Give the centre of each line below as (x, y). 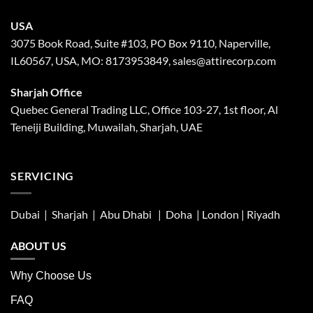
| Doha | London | (199, 214)
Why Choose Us (51, 275)
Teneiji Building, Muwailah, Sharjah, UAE (107, 127)
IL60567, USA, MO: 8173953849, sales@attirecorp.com (143, 60)
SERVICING (43, 176)
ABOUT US (38, 245)
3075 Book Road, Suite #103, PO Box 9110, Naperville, (140, 43)
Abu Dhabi (126, 214)
